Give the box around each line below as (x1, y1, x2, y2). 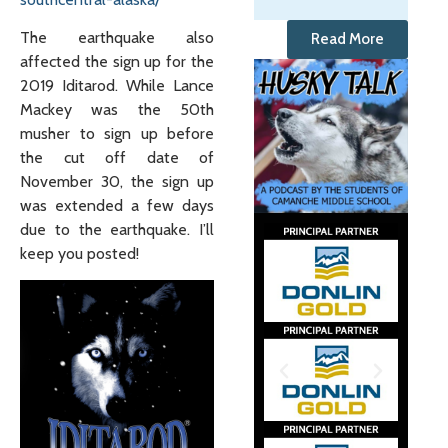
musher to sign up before (20, 124, 214, 143)
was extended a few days (20, 196, 214, 215)
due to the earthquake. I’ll (20, 220, 214, 239)
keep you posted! (20, 244, 139, 263)
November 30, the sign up (20, 172, 214, 191)
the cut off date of (20, 148, 214, 167)
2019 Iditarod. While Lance (20, 76, 214, 95)
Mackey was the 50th (20, 100, 214, 119)
